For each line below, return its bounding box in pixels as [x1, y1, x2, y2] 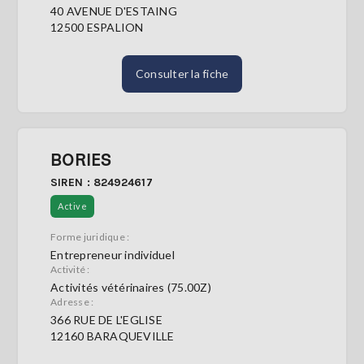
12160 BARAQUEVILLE [50, 329, 175, 343]
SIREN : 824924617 [50, 175, 153, 189]
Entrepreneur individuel [50, 248, 175, 262]
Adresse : [50, 296, 94, 308]
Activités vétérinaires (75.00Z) [50, 280, 211, 294]
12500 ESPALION [50, 20, 144, 34]
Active [58, 201, 87, 211]
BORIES [50, 149, 111, 169]
